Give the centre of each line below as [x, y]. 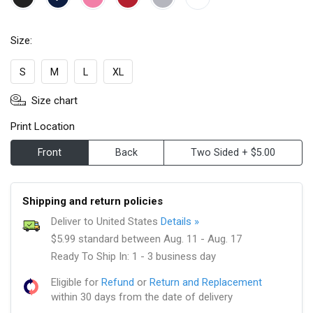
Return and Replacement [206, 283]
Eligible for [76, 283]
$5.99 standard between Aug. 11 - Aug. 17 [146, 239]
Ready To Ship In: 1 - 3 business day [133, 257]
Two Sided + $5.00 [233, 153]
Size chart [54, 101]
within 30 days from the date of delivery [142, 297]
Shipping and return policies [93, 202]
